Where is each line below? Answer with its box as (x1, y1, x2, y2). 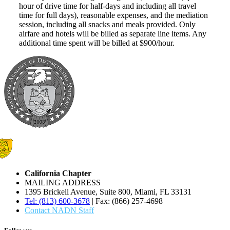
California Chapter (25, 169, 91, 178)
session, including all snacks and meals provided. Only (19, 20, 196, 29)
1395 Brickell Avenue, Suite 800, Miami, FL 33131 (25, 187, 191, 197)
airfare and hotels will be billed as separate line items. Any (19, 29, 206, 39)
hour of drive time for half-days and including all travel (19, 2, 196, 11)
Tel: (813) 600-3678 (25, 197, 90, 206)
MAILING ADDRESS (25, 178, 101, 187)
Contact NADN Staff (25, 206, 94, 215)
